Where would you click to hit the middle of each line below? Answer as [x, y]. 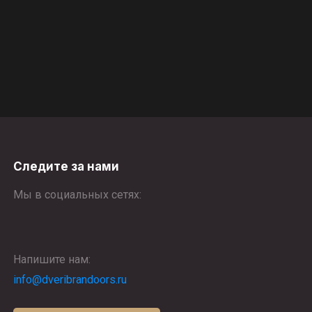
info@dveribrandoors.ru [70, 280]
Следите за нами [66, 166]
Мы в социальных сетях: [77, 195]
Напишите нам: [52, 259]
